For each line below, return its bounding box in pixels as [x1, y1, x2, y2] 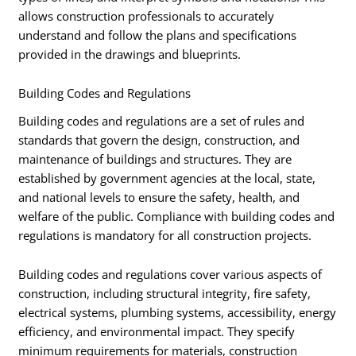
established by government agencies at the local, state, [18, 169, 316, 186]
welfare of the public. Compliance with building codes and [18, 207, 335, 224]
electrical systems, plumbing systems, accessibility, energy [18, 304, 337, 321]
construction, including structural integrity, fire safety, [18, 285, 311, 302]
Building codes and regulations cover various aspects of [18, 266, 323, 283]
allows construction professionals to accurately [18, 7, 275, 24]
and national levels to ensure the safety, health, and [18, 188, 300, 205]
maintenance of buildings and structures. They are [18, 150, 292, 167]
